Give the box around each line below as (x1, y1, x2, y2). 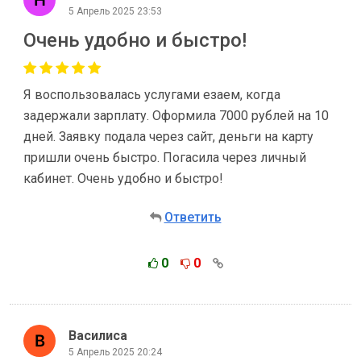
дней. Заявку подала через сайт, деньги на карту (23, 129, 313, 144)
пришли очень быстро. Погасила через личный (23, 150, 306, 165)
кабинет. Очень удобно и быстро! (23, 171, 223, 186)
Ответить (164, 210, 222, 225)
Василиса (68, 327, 127, 343)
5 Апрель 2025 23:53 (68, 5, 162, 17)
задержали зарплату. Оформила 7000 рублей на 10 (23, 108, 329, 123)
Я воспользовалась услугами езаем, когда (23, 87, 280, 102)
